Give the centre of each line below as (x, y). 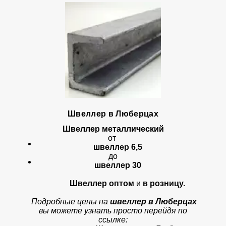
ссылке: (113, 220)
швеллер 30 (118, 165)
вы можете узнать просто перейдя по (113, 211)
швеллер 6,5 (118, 147)
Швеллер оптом (88, 183)
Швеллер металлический (113, 129)
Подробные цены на (71, 202)
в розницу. (164, 183)
